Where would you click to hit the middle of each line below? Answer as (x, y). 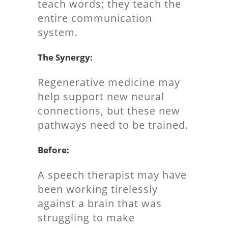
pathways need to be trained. (113, 125)
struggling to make (86, 218)
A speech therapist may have (112, 175)
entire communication (95, 18)
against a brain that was (100, 203)
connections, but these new (109, 111)
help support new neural (101, 96)
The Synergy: (65, 57)
